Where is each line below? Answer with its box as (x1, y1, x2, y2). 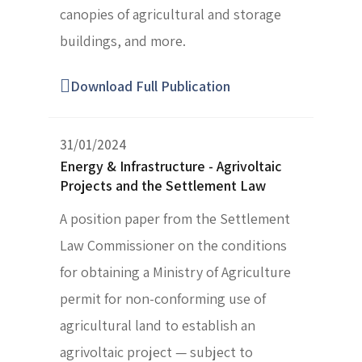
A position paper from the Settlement (60, 209, 290, 229)
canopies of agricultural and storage (60, 5, 281, 24)
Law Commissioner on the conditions (60, 236, 287, 255)
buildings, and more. (60, 32, 186, 51)
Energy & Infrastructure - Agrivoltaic (60, 157, 282, 176)
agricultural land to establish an (60, 316, 255, 335)
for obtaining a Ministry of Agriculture (60, 263, 291, 282)
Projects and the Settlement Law (60, 176, 266, 196)
